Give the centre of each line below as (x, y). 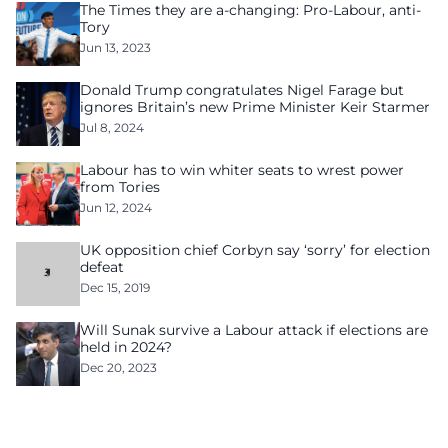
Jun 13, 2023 (115, 47)
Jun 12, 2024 (116, 207)
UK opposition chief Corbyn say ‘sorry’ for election (255, 250)
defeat (102, 267)
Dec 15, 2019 (115, 287)
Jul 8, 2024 (112, 127)
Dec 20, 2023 (118, 367)
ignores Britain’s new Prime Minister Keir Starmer (255, 107)
